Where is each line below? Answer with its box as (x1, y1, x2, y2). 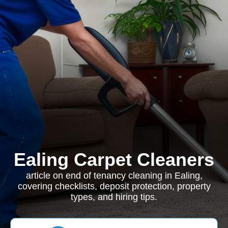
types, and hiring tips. (71, 192, 157, 202)
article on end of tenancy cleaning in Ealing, (25, 170, 203, 181)
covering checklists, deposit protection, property (17, 181, 211, 191)
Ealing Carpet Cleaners (14, 149, 214, 170)
